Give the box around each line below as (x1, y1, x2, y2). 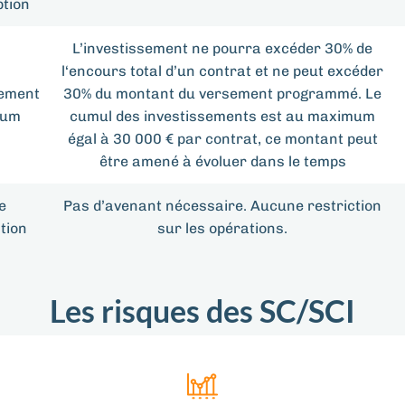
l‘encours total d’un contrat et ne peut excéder (61, 62, 383, 80)
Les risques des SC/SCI (50, 292, 355, 330)
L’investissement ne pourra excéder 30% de (72, 40, 372, 58)
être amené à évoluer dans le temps (99, 153, 346, 171)
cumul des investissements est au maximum (70, 108, 375, 126)
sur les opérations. (157, 220, 287, 238)
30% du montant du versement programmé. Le (63, 85, 381, 103)
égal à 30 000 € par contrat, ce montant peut (67, 130, 378, 148)
